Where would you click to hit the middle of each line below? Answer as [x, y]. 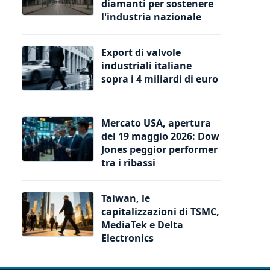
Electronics [127, 238]
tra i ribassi [128, 162]
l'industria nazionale [151, 17]
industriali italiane [146, 65]
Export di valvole [141, 52]
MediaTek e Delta [142, 224]
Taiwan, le [126, 198]
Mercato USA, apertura [156, 123]
